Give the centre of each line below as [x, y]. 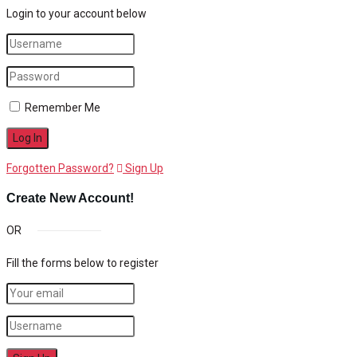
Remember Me [63, 107]
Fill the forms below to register [82, 263]
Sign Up [143, 168]
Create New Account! [70, 198]
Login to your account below [76, 13]
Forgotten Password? [60, 168]
